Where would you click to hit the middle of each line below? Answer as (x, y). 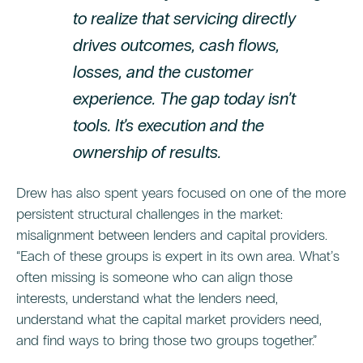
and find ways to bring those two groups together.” (167, 341)
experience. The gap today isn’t (184, 99)
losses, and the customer (163, 73)
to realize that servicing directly (184, 19)
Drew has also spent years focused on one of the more (181, 193)
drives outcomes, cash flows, (176, 46)
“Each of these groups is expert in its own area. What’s (178, 256)
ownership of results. (147, 153)
